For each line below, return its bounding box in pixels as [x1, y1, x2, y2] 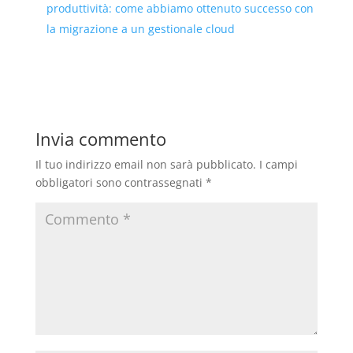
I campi [258, 157, 298, 173]
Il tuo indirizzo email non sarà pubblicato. [35, 157, 256, 173]
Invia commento [35, 127, 166, 151]
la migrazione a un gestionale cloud [46, 21, 235, 37]
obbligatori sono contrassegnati [35, 175, 206, 191]
